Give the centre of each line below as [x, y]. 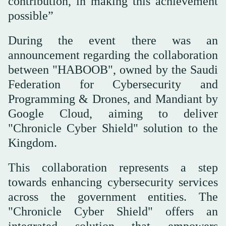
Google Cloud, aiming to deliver [113, 114]
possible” [31, 16]
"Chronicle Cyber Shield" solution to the [113, 128]
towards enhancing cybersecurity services [113, 182]
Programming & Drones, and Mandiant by [113, 99]
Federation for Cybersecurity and [113, 84]
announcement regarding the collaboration [113, 55]
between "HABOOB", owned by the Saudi [113, 70]
